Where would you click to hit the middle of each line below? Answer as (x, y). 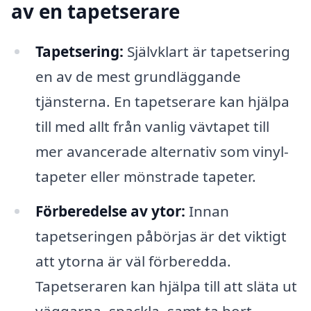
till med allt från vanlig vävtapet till (152, 126)
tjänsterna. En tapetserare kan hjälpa (162, 101)
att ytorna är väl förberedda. (133, 261)
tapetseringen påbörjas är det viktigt (161, 236)
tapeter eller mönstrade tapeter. (145, 176)
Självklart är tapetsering (207, 51)
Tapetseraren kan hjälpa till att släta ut (166, 286)
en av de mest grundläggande (138, 76)
